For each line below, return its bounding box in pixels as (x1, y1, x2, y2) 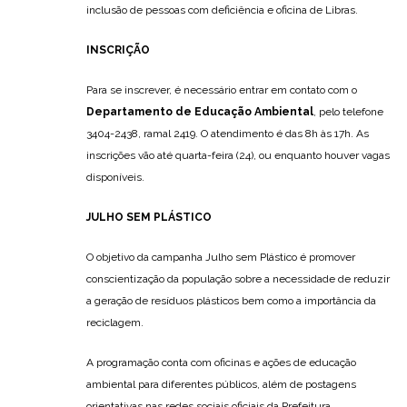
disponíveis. (86, 171, 155, 184)
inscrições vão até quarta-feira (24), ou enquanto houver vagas (86, 149, 390, 163)
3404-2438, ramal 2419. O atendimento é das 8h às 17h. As (86, 127, 369, 141)
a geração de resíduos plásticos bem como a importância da (86, 294, 376, 308)
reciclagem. (86, 316, 149, 330)
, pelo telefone (313, 105, 383, 119)
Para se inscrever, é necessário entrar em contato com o (86, 84, 357, 97)
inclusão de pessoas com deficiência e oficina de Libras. (86, 4, 361, 17)
